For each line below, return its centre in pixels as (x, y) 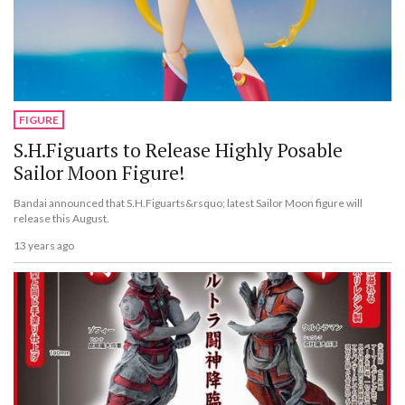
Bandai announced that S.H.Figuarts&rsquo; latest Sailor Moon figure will (188, 202)
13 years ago (44, 246)
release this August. (61, 218)
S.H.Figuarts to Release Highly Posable (178, 150)
